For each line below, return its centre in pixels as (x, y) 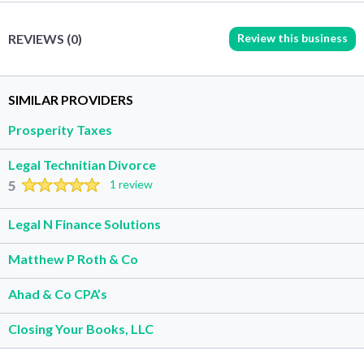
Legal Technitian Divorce (82, 164)
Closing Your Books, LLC (81, 328)
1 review (131, 184)
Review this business (292, 37)
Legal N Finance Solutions (84, 223)
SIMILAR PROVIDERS (71, 99)
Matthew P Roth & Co (73, 258)
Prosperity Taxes (60, 129)
